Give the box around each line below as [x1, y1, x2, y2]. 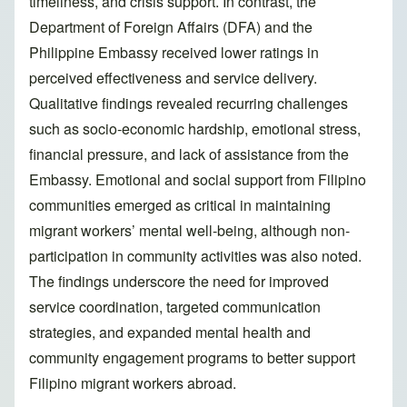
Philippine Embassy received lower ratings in [29, 42, 319, 64]
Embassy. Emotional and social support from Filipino [29, 169, 366, 191]
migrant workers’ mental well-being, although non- [29, 220, 350, 242]
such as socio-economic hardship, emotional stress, [29, 118, 361, 140]
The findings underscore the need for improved [29, 271, 329, 293]
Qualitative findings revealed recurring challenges [29, 93, 348, 114]
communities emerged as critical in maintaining [29, 194, 331, 216]
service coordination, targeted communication [29, 296, 321, 318]
